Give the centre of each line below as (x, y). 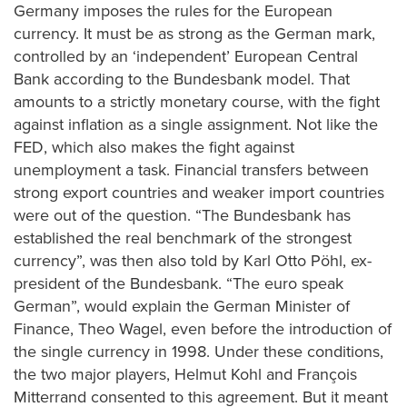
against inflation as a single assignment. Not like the (196, 124)
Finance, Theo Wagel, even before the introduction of (203, 328)
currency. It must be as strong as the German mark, (194, 33)
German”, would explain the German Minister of (182, 306)
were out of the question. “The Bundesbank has (182, 215)
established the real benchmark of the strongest (183, 238)
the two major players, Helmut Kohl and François (185, 374)
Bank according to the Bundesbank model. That (182, 79)
